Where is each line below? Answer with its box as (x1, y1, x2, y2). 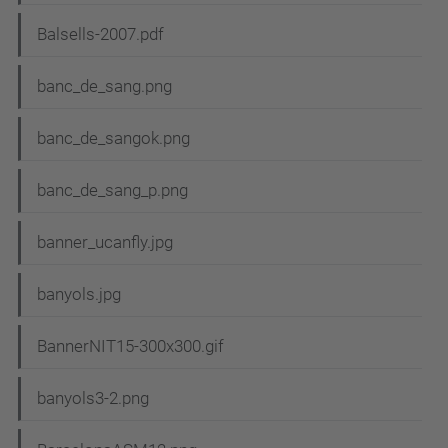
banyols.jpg (37, 284, 121, 305)
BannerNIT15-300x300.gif (37, 336, 224, 357)
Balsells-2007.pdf (37, 24, 164, 45)
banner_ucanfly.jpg (37, 232, 173, 253)
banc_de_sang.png (37, 76, 172, 97)
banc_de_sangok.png (37, 128, 190, 149)
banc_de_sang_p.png (37, 180, 188, 201)
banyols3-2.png (37, 388, 149, 409)
